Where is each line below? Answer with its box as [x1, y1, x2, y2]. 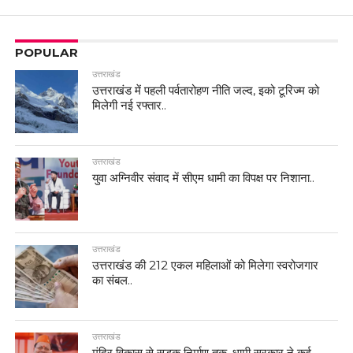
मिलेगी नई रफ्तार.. [92, 98, 167, 113]
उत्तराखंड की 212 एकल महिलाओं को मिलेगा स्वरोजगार [92, 258, 319, 273]
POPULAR [14, 45, 78, 61]
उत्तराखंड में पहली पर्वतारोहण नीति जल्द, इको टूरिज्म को [92, 83, 320, 98]
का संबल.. [92, 273, 133, 288]
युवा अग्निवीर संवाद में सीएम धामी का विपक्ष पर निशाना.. [92, 170, 315, 186]
